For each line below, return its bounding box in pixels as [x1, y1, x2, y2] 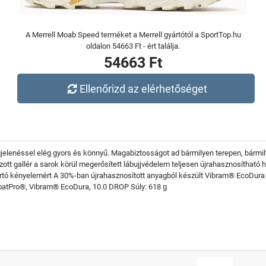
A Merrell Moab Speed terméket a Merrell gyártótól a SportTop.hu [25, 30, 241, 39]
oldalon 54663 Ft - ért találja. [86, 42, 180, 50]
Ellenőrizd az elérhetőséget [80, 82, 208, 95]
